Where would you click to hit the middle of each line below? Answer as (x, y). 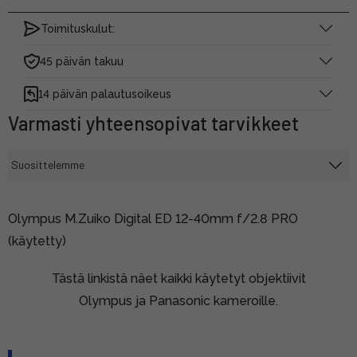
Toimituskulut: (78, 28)
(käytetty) (37, 241)
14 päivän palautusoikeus (105, 94)
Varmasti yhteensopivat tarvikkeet (153, 123)
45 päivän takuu (82, 61)
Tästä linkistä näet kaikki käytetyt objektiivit (178, 278)
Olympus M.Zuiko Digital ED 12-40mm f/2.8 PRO (153, 218)
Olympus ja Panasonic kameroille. (178, 300)
